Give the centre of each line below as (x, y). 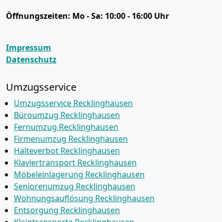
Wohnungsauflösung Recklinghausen (84, 198)
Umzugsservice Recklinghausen (73, 103)
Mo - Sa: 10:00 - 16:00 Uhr (121, 16)
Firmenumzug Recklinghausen (71, 139)
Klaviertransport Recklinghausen (75, 163)
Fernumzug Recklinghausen (66, 127)
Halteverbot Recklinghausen (67, 151)
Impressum (28, 48)
